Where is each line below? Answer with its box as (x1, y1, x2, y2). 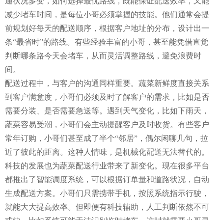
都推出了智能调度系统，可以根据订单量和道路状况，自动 (5, 175, 209, 184)
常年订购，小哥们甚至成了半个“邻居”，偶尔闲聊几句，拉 (5, 134, 208, 142)
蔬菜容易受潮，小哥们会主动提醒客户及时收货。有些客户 (5, 120, 209, 129)
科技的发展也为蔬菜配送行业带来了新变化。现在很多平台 (5, 161, 209, 170)
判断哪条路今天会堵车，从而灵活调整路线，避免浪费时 (5, 51, 201, 60)
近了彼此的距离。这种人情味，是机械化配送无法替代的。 (5, 147, 209, 156)
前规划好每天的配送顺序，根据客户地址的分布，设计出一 (5, 24, 209, 32)
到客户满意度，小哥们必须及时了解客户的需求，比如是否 (5, 92, 209, 101)
